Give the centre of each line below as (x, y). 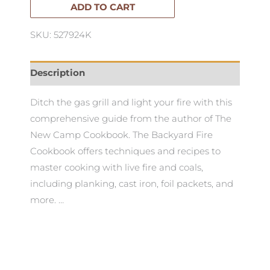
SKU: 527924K (61, 35)
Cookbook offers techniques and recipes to (125, 151)
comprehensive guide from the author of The (131, 118)
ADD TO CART (102, 7)
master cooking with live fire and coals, (117, 167)
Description (58, 73)
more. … (47, 200)
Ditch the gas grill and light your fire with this (131, 102)
